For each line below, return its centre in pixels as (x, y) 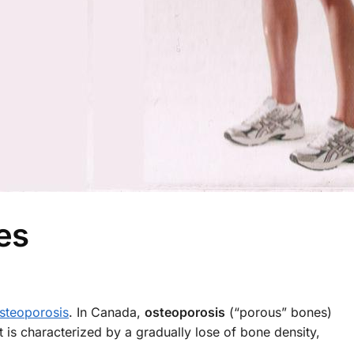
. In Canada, (107, 313)
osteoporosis (185, 313)
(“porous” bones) (279, 313)
